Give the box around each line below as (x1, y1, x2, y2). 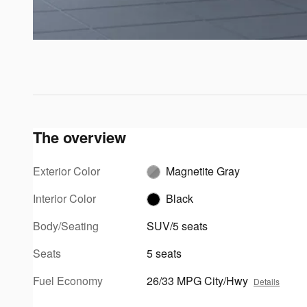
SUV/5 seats (147, 217, 208, 234)
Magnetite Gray (166, 162, 241, 179)
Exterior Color (33, 162, 100, 179)
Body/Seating (33, 217, 99, 234)
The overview (33, 125, 126, 148)
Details (254, 275, 280, 287)
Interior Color (33, 190, 96, 206)
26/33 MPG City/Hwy (147, 272, 249, 288)
